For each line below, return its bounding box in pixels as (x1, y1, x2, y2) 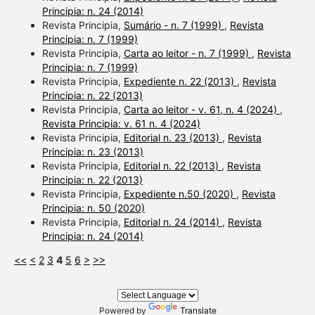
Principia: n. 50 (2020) (41, 202, 145, 214)
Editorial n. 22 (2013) (123, 160, 221, 172)
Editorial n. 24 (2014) (123, 216, 222, 229)
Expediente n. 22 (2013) (123, 75, 237, 88)
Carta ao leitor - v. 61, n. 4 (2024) (123, 103, 280, 116)
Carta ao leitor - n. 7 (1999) (123, 47, 252, 60)
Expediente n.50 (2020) (123, 188, 236, 200)
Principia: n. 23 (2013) (41, 146, 143, 158)
